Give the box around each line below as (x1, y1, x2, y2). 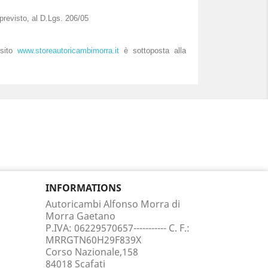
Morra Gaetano (45, 209, 115, 223)
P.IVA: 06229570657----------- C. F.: (45, 221, 190, 234)
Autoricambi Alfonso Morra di (45, 197, 180, 211)
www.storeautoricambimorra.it (17, 46, 120, 55)
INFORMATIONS (45, 181, 121, 194)
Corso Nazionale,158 (45, 245, 138, 258)
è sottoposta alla (119, 46, 187, 55)
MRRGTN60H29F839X (45, 233, 141, 246)
